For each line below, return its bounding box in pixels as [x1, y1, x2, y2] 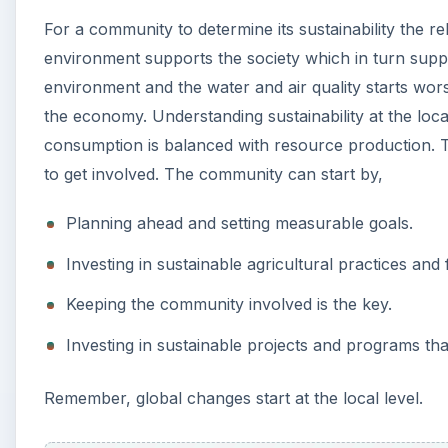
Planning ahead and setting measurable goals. [66, 213, 414, 234]
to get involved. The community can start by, [44, 164, 383, 185]
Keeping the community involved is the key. [66, 294, 393, 315]
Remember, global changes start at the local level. [44, 387, 423, 408]
